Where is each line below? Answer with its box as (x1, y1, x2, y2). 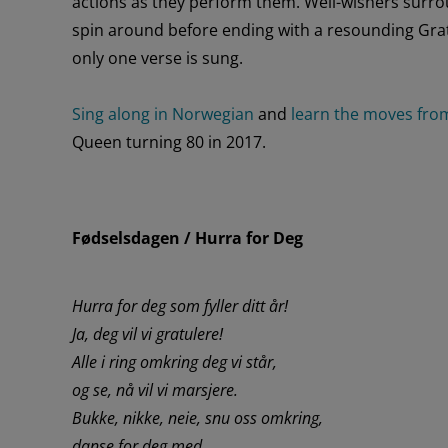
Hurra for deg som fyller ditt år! (71, 294, 288, 317)
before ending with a (163, 18, 323, 41)
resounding (322, 18, 414, 41)
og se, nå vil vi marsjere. (71, 378, 238, 401)
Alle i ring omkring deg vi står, (71, 350, 277, 373)
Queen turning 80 (71, 130, 208, 153)
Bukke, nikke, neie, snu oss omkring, (71, 406, 323, 429)
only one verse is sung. (71, 46, 243, 69)
